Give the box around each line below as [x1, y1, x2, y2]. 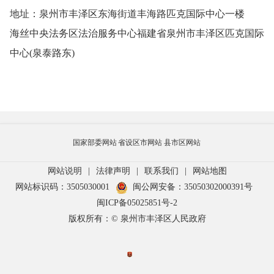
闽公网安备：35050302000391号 [133, 182, 253, 191]
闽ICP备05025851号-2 [97, 198, 177, 207]
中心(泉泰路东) [10, 48, 75, 59]
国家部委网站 [72, 138, 117, 147]
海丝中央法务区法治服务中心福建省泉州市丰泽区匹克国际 [10, 28, 264, 39]
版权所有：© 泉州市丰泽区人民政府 [68, 213, 206, 223]
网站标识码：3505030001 [15, 182, 109, 191]
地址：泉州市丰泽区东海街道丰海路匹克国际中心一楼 [10, 9, 245, 20]
